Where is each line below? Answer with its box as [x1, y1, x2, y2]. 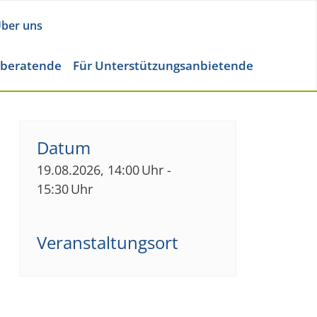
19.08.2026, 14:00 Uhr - [36, 161, 171, 179]
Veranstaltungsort [36, 231, 178, 255]
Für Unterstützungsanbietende [73, 57, 253, 74]
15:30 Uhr [36, 180, 93, 198]
